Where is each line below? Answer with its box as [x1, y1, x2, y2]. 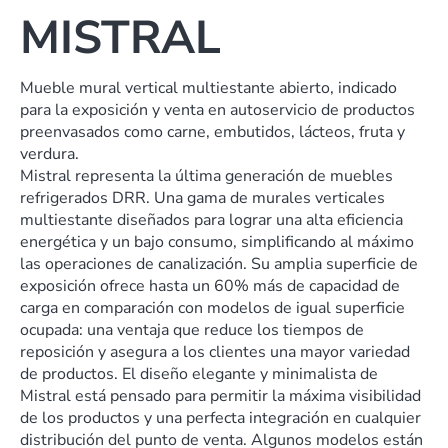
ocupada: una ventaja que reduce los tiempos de [20, 318, 364, 341]
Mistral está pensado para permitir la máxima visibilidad [20, 384, 421, 407]
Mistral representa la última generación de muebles [20, 164, 393, 187]
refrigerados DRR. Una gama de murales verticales [20, 186, 385, 209]
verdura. [20, 142, 79, 165]
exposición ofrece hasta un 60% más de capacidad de [20, 274, 400, 297]
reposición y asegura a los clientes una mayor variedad [20, 340, 410, 363]
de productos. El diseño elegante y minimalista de [20, 362, 378, 385]
